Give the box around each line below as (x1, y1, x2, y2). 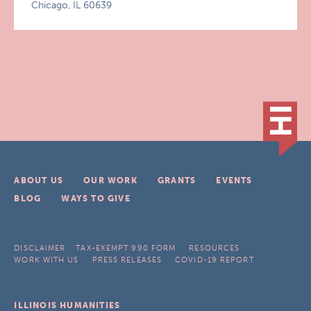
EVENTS (216, 176, 253, 185)
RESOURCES (189, 244, 240, 253)
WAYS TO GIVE (61, 194, 131, 203)
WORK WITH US (14, 255, 79, 264)
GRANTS (157, 176, 196, 185)
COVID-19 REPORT (175, 255, 254, 264)
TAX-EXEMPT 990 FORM (76, 244, 176, 253)
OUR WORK (83, 176, 137, 185)
